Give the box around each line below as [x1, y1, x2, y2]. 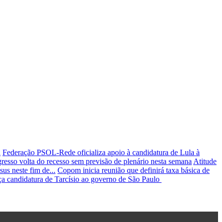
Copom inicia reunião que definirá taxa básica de [57, 166, 210, 174]
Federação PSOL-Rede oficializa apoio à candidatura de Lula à [2, 148, 200, 157]
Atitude [193, 157, 217, 166]
